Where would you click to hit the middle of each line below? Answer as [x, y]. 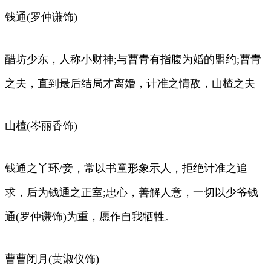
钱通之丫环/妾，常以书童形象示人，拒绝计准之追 [126, 168]
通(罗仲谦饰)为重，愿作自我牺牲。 [90, 216]
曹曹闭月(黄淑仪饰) [52, 259]
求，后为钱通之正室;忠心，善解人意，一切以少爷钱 [132, 192]
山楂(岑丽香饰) [41, 126]
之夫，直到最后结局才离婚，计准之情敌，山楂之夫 [130, 83]
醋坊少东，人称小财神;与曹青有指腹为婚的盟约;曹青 [133, 59]
